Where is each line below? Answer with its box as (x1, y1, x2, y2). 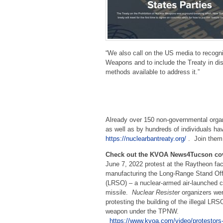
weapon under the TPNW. (106, 208, 181, 216)
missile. (106, 189, 132, 197)
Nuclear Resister (132, 189, 180, 197)
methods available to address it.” (106, 68, 200, 76)
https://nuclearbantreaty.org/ (106, 135, 186, 143)
